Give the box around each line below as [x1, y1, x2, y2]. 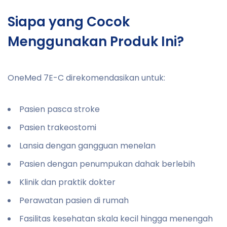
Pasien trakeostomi [19, 121, 96, 133]
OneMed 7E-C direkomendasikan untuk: [8, 71, 165, 84]
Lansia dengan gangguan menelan [19, 139, 156, 152]
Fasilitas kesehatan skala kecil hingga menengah [19, 212, 213, 224]
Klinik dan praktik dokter [19, 176, 116, 188]
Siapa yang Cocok [8, 12, 130, 31]
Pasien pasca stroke [19, 103, 100, 115]
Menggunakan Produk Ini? [8, 32, 184, 51]
